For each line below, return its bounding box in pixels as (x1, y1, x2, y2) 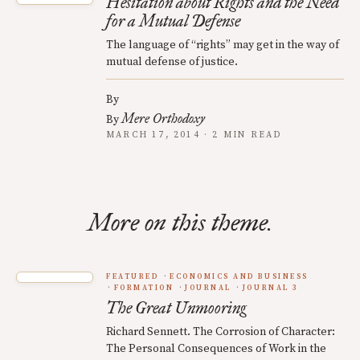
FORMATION (113, 284, 174, 293)
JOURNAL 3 (242, 284, 299, 293)
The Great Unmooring (106, 298, 247, 318)
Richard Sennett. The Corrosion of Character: (106, 325, 335, 340)
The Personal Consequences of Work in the (106, 342, 326, 357)
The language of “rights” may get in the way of (106, 38, 339, 53)
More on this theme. (88, 208, 272, 238)
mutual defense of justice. (106, 55, 238, 70)
